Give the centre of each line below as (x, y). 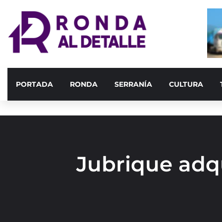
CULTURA (186, 84)
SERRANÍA (133, 84)
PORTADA (34, 84)
